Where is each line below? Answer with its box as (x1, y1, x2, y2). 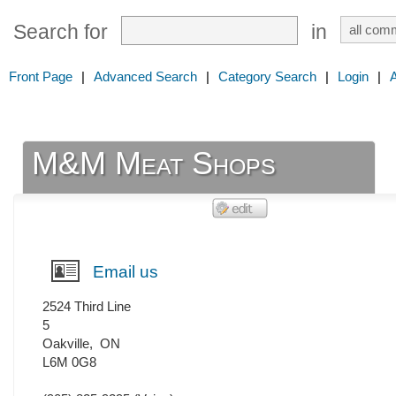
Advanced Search (94, 69, 197, 84)
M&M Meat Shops (32, 145, 277, 182)
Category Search (218, 69, 316, 84)
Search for (13, 21, 108, 43)
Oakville (42, 336, 89, 352)
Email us (93, 263, 158, 282)
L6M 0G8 (42, 354, 96, 370)
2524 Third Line (42, 299, 131, 315)
